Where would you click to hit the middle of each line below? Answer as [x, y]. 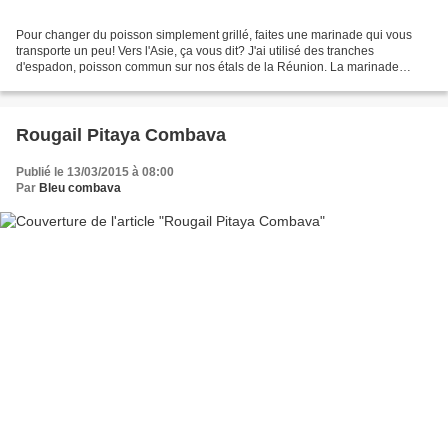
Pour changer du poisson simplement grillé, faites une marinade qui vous [214, 34]
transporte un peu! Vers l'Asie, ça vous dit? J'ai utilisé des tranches [195, 50]
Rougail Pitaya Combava [121, 134]
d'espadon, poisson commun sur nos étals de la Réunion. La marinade [207, 66]
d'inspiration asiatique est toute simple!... [125, 82]
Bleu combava [80, 187]
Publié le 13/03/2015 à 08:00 [95, 171]
